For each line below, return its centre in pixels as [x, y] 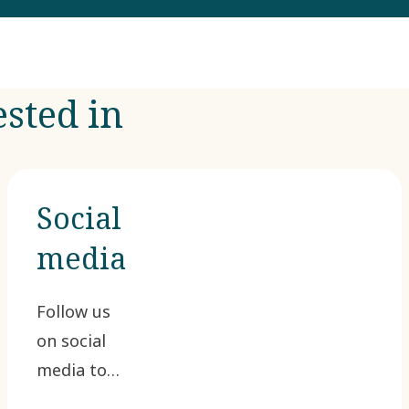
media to [72, 370]
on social [71, 341]
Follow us [73, 311]
